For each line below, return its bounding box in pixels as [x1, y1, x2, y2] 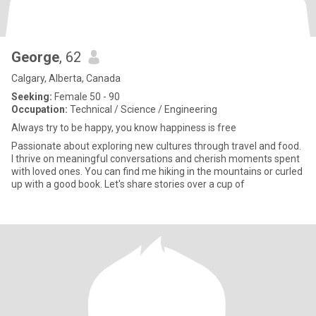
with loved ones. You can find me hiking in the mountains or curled [11, 166, 303, 177]
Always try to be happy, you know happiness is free [11, 122, 236, 133]
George [11, 49, 59, 66]
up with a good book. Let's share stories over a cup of [11, 178, 245, 190]
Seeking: [11, 91, 52, 102]
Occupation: [11, 104, 68, 115]
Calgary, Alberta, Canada [11, 73, 121, 84]
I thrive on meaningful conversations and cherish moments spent [11, 153, 300, 164]
